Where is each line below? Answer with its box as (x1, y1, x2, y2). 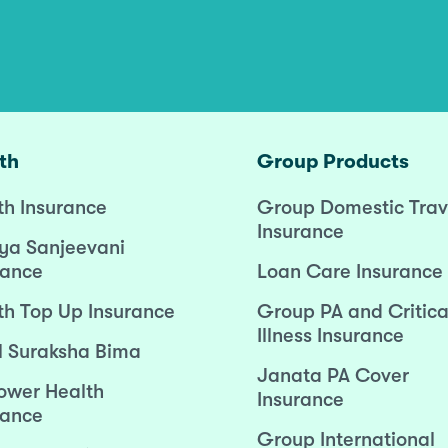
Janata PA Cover (257, 364, 410, 387)
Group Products (257, 150, 410, 173)
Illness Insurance (257, 324, 405, 347)
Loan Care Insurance (257, 260, 444, 283)
